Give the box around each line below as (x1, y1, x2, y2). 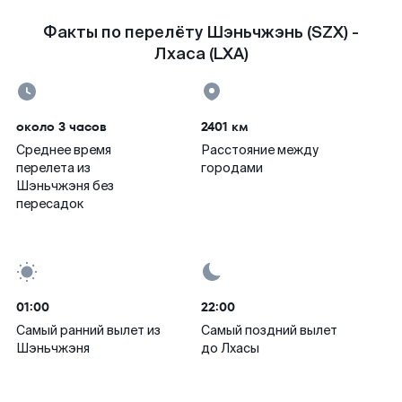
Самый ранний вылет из (16, 322, 161, 338)
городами (201, 160, 263, 176)
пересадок (16, 196, 83, 212)
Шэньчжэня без (16, 178, 114, 194)
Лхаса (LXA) (153, 43, 249, 65)
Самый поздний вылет (201, 322, 337, 338)
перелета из (16, 160, 91, 176)
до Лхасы (201, 340, 259, 356)
